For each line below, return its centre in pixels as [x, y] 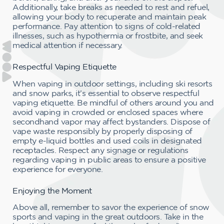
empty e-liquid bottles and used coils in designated [107, 140]
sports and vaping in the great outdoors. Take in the [108, 217]
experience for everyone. [57, 169]
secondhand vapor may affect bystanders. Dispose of [111, 121]
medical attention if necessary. [67, 45]
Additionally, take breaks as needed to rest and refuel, [111, 7]
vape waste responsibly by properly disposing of [102, 131]
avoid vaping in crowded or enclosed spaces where [107, 112]
